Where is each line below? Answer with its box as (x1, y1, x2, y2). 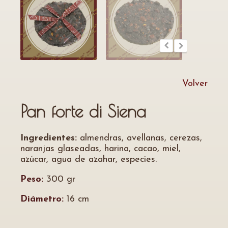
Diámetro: (20, 194, 64, 204)
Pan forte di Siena (20, 101, 146, 121)
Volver (182, 79, 208, 89)
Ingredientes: (20, 133, 77, 143)
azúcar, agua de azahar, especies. (20, 155, 157, 164)
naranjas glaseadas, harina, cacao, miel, (20, 144, 181, 154)
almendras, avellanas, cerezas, (77, 133, 202, 143)
